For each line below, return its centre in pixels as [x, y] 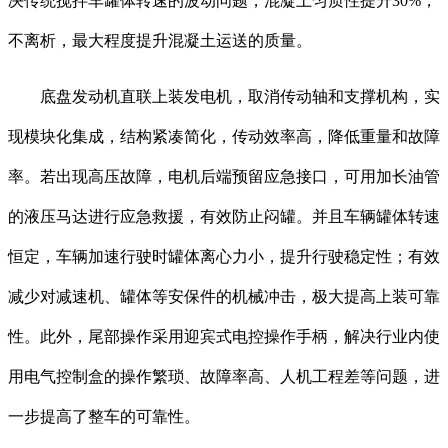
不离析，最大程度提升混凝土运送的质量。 [160, 41]
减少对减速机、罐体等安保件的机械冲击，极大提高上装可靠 [224, 297]
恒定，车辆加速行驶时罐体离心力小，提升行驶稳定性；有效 [224, 257]
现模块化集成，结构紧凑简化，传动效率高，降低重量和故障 [224, 137]
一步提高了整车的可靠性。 [104, 417]
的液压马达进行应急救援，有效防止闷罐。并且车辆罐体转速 [224, 217]
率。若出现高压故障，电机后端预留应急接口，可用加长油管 [224, 177]
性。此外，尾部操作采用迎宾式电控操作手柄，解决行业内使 [224, 337]
